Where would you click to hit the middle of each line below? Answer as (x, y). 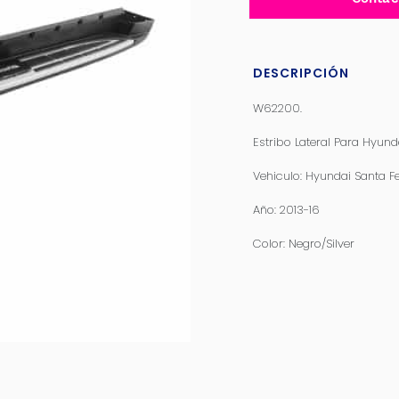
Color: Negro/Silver (304, 244)
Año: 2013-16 (286, 210)
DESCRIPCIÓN (301, 73)
